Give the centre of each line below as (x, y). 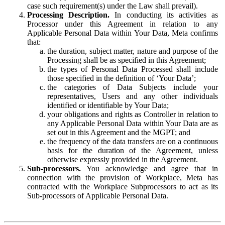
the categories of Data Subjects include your (133, 87)
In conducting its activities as (164, 15)
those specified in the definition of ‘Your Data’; (122, 78)
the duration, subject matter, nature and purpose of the (133, 51)
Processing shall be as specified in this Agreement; (127, 60)
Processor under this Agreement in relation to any (123, 24)
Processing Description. (69, 15)
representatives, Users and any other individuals (133, 96)
